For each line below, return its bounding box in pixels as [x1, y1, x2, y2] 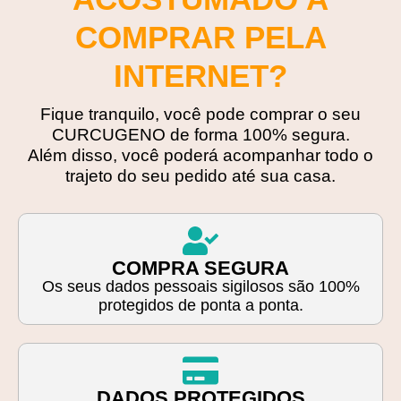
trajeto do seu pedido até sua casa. [65, 166, 336, 185]
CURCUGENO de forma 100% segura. [51, 124, 350, 144]
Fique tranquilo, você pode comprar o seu [40, 104, 361, 124]
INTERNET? [114, 57, 287, 93]
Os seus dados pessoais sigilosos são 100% [41, 277, 360, 295]
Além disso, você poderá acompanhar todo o [28, 145, 373, 165]
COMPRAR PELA [74, 19, 327, 55]
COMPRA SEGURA [112, 256, 289, 279]
